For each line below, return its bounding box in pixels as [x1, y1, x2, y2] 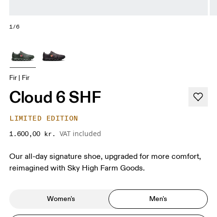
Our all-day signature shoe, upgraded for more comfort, [9, 151, 201, 161]
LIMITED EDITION [10, 114, 78, 123]
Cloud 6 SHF [9, 86, 101, 107]
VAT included [60, 128, 102, 138]
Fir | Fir [9, 73, 30, 82]
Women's [46, 194, 75, 203]
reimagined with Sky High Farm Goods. [9, 163, 145, 173]
